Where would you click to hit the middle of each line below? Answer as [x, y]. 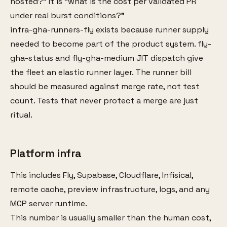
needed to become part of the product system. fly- [111, 44]
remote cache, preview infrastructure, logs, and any [110, 189]
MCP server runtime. [49, 203]
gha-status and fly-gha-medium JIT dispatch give [107, 58]
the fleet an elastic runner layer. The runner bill [101, 72]
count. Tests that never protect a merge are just [104, 100]
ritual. [21, 115]
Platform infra [46, 153]
